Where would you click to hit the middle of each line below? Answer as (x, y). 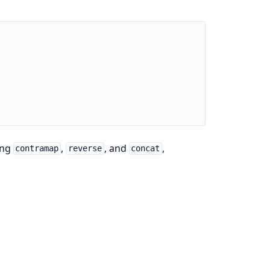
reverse (85, 149)
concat (146, 149)
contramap (37, 149)
